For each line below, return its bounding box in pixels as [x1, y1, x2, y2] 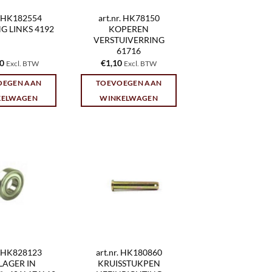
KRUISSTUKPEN [97, 258, 160, 269]
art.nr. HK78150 [98, 13, 160, 24]
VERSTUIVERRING [93, 35, 165, 46]
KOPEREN [109, 24, 149, 35]
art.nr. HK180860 [95, 247, 162, 258]
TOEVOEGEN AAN [95, 79, 162, 87]
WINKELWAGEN [100, 94, 158, 103]
